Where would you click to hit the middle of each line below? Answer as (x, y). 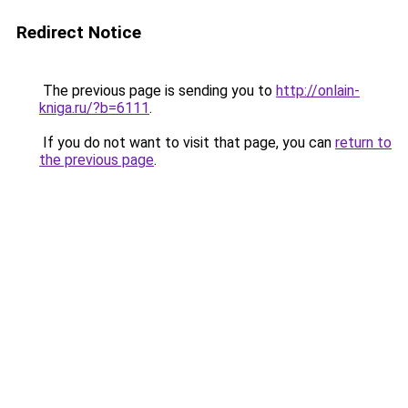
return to (363, 143)
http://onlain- (318, 91)
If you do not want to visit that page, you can (187, 143)
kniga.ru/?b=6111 (94, 108)
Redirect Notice (79, 32)
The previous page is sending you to (158, 91)
